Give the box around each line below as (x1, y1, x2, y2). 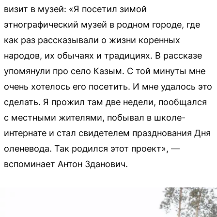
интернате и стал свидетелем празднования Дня (4, 127, 211, 138)
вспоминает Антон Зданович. (4, 158, 128, 169)
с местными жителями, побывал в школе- (4, 112, 186, 123)
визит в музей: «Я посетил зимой (4, 3, 147, 14)
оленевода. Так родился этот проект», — (4, 143, 180, 154)
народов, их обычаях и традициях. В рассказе (4, 50, 202, 61)
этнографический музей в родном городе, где (4, 19, 200, 30)
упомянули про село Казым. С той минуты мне (4, 65, 205, 76)
